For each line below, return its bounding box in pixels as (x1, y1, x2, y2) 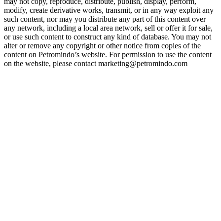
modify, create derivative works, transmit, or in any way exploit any (4, 6, 214, 14)
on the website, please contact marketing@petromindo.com (4, 59, 187, 68)
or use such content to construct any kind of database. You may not (4, 33, 211, 41)
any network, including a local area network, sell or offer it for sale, (4, 24, 213, 32)
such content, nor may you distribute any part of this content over (4, 15, 206, 23)
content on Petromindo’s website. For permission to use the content (4, 50, 212, 59)
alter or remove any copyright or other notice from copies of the (4, 41, 201, 50)
